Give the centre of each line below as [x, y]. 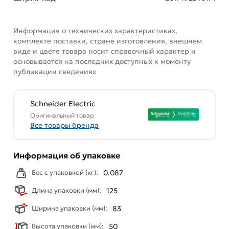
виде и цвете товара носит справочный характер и [105, 51]
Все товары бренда [65, 125]
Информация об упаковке [67, 155]
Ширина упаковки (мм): [70, 208]
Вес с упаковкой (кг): [65, 172]
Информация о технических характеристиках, [96, 30]
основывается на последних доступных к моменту [102, 61]
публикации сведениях [55, 71]
